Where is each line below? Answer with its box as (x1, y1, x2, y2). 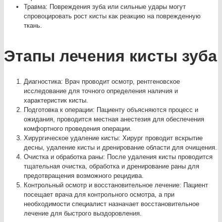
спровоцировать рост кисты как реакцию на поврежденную (24, 12, 201, 20)
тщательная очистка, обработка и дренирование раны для (24, 163, 199, 170)
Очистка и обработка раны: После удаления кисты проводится (24, 153, 213, 161)
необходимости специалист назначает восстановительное (24, 200, 199, 208)
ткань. (24, 22, 42, 30)
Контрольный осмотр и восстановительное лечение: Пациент (24, 181, 208, 189)
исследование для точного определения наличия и (24, 87, 178, 95)
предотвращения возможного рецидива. (24, 172, 144, 180)
